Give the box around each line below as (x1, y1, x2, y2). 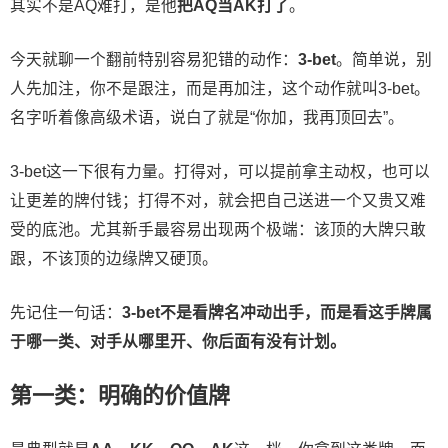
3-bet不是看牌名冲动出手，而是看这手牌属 (122, 303, 432, 321)
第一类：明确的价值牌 (10, 382, 230, 408)
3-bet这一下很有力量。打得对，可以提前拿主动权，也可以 (10, 162, 430, 180)
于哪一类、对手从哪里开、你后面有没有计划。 (10, 332, 346, 350)
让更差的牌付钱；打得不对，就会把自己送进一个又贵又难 (10, 191, 426, 209)
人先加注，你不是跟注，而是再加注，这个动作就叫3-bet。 (10, 79, 430, 97)
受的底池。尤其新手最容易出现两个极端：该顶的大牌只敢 (10, 220, 426, 238)
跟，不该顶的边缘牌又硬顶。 (10, 249, 218, 267)
